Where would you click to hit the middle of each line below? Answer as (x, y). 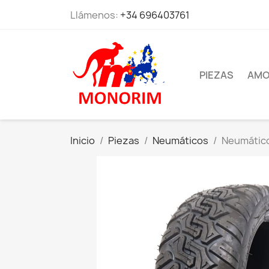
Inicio (83, 141)
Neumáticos (180, 141)
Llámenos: (95, 15)
